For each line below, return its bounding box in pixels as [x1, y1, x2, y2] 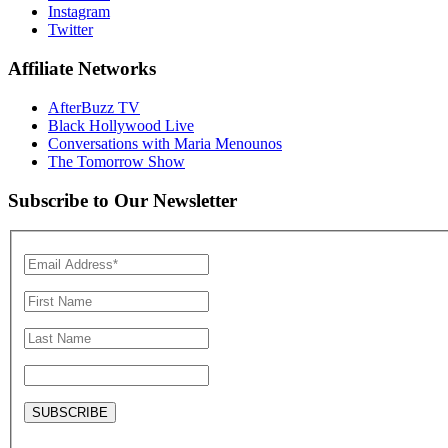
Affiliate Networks [8, 58, 156, 80]
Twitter [48, 21, 93, 39]
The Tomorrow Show [48, 152, 185, 170]
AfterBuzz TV [48, 98, 140, 116]
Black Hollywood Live [48, 116, 194, 134]
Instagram [48, 3, 110, 21]
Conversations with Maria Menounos [48, 134, 282, 152]
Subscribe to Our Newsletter [8, 189, 237, 211]
